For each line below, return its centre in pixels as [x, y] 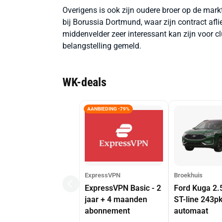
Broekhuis [188, 175]
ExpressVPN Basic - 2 [123, 188]
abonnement [107, 211]
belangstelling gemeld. [102, 46]
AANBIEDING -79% [108, 109]
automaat [191, 211]
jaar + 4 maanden [116, 199]
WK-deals [84, 82]
